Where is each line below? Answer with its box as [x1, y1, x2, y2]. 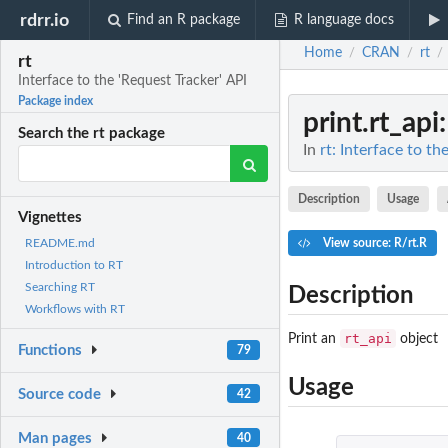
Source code [18, 387, 102, 403]
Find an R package [127, 13, 241, 27]
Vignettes [18, 210, 83, 226]
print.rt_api [303, 109, 439, 137]
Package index [18, 95, 94, 108]
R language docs [293, 13, 394, 27]
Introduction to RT [25, 259, 123, 272]
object [396, 331, 438, 346]
